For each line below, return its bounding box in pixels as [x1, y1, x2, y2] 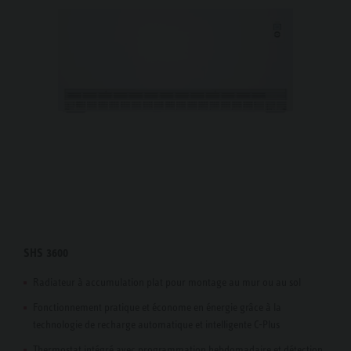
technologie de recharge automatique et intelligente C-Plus [33, 318, 280, 331]
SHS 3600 [24, 244, 68, 260]
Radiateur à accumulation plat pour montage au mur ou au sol [33, 276, 301, 289]
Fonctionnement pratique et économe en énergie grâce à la [33, 301, 281, 314]
